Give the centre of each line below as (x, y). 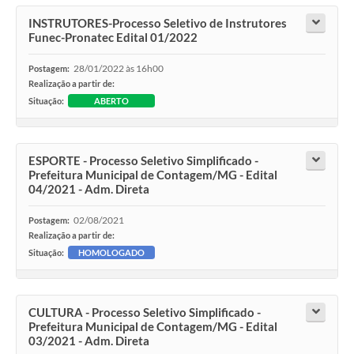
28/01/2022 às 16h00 (119, 69)
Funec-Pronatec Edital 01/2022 (113, 38)
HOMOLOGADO (111, 253)
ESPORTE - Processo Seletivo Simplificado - (143, 161)
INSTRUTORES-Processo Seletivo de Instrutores (158, 23)
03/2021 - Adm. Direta (89, 341)
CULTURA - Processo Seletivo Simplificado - (145, 313)
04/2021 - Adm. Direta (89, 189)
